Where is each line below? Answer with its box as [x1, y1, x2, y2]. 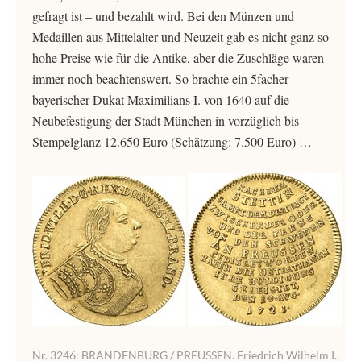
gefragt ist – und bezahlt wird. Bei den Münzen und [32, 7, 294, 24]
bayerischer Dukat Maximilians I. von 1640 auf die [32, 91, 289, 108]
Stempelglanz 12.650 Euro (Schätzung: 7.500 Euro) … [32, 133, 312, 150]
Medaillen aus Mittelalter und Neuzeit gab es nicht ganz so [32, 28, 329, 45]
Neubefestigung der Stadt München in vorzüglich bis [32, 112, 299, 129]
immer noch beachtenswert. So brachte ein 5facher [32, 70, 288, 87]
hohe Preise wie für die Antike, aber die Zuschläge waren [32, 49, 324, 66]
